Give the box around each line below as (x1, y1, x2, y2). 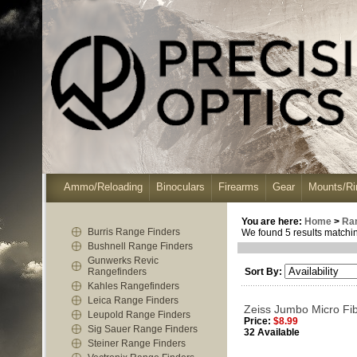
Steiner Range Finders (88, 338, 186, 349)
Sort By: (245, 266, 282, 277)
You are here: (241, 216, 302, 227)
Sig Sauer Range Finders (88, 324, 198, 335)
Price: (244, 316, 271, 327)
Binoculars (156, 181, 205, 193)
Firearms (218, 181, 259, 193)
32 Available (244, 327, 300, 338)
